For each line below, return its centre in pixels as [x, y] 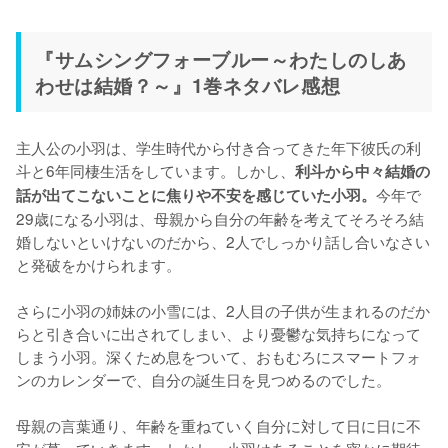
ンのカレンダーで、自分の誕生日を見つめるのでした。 [203, 378]
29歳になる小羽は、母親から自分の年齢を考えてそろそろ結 [220, 217]
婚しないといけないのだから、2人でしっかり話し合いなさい [223, 240]
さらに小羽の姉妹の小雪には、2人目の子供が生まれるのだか [223, 309]
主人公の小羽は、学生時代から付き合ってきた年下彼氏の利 [218, 146]
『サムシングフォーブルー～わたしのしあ [221, 58]
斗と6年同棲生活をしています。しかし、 [155, 169]
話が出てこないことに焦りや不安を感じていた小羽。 [196, 194]
